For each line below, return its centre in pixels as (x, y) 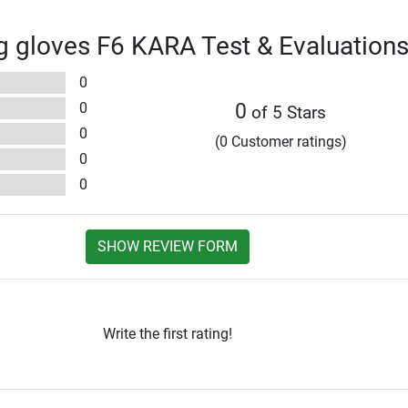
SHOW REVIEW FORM (167, 246)
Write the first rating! (167, 333)
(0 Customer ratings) (280, 141)
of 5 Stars (287, 112)
